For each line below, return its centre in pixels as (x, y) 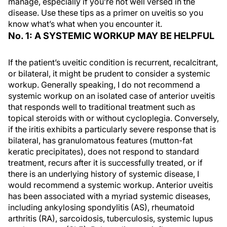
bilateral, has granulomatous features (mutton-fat (100, 140)
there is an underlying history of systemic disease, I (104, 174)
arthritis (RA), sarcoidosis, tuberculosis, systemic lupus (110, 218)
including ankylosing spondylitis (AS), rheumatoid (101, 207)
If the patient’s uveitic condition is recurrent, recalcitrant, (113, 62)
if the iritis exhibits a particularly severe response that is (112, 129)
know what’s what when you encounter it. (85, 24)
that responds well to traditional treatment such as (102, 107)
